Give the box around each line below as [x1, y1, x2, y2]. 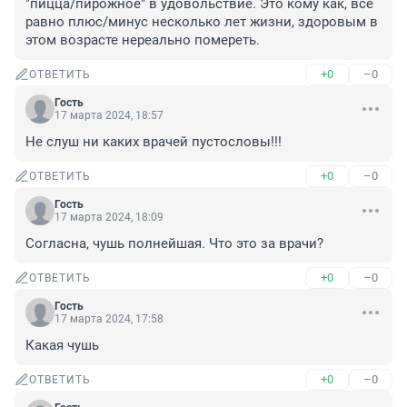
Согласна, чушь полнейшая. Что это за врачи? [25, 235, 323, 253]
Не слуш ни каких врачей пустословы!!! [25, 134, 282, 151]
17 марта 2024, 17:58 [55, 313, 164, 326]
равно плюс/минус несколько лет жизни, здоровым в [25, 14, 378, 31]
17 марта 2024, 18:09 [55, 211, 164, 224]
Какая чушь [25, 337, 99, 354]
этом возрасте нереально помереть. [25, 32, 260, 49]
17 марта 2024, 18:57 [55, 109, 164, 123]
